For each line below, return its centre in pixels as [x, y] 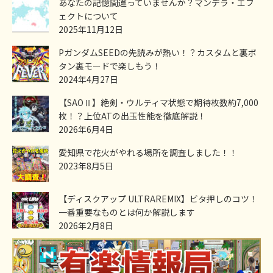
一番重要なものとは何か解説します [127, 212]
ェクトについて [88, 16]
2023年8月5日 [86, 166]
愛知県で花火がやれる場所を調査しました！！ [148, 153]
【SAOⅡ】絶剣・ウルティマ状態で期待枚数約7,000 [158, 103]
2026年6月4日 [86, 129]
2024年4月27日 [88, 80]
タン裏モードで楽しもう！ [110, 66]
